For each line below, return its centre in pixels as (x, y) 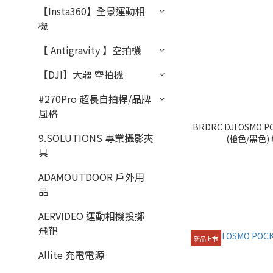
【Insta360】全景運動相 (92, 11)
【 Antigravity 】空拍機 (90, 50)
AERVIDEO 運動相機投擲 (91, 216)
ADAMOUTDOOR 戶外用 (91, 177)
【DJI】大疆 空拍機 (81, 74)
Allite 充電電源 (71, 255)
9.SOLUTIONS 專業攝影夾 (96, 138)
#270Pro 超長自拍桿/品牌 (95, 99)
